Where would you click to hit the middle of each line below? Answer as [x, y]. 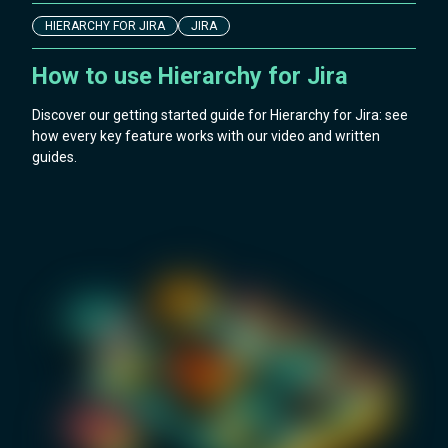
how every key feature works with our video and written [206, 136]
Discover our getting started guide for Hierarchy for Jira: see [220, 115]
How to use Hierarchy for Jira [190, 76]
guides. [54, 157]
